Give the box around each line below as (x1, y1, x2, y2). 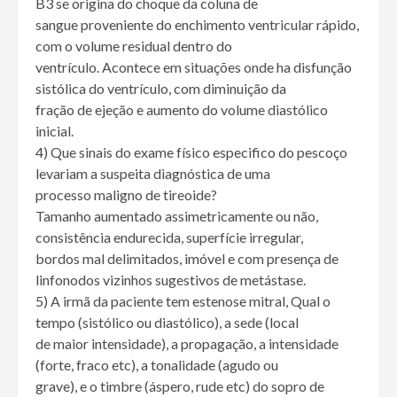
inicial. (35, 122, 74, 140)
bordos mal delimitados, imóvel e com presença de (35, 250, 339, 268)
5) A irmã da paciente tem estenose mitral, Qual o (35, 292, 331, 310)
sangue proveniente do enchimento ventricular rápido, (35, 16, 359, 34)
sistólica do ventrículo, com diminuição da (35, 80, 286, 97)
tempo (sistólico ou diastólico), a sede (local (35, 314, 299, 331)
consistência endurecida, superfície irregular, (35, 229, 303, 246)
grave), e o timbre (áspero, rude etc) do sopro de (35, 378, 324, 395)
